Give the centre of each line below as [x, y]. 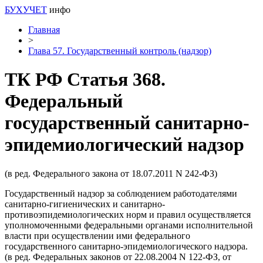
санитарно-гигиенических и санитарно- [85, 204]
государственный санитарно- [127, 123]
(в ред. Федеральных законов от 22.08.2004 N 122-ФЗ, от [118, 257]
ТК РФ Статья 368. [85, 80]
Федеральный [64, 101]
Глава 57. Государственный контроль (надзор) [120, 51]
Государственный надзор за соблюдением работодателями [121, 193]
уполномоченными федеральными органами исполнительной [129, 225]
